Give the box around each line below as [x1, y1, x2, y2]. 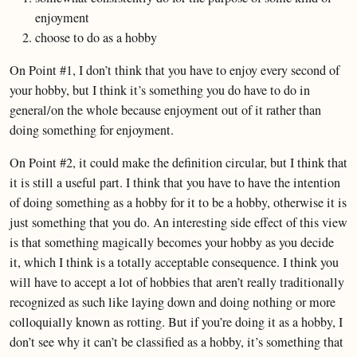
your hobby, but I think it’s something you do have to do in [10, 81, 310, 99]
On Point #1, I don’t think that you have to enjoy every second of [10, 61, 339, 79]
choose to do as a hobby [35, 29, 157, 46]
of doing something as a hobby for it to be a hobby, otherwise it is [10, 194, 347, 211]
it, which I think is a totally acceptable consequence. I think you [10, 253, 339, 271]
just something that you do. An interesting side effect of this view [10, 214, 347, 231]
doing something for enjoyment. [10, 121, 174, 139]
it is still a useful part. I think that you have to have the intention [10, 174, 340, 191]
